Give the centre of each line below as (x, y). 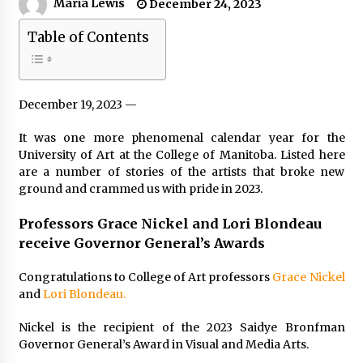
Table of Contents (88, 37)
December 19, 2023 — (79, 104)
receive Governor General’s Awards (141, 243)
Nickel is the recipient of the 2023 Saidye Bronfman (181, 327)
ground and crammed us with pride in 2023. (140, 188)
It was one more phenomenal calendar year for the (181, 137)
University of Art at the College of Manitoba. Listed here (181, 154)
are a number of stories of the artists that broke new (181, 171)
